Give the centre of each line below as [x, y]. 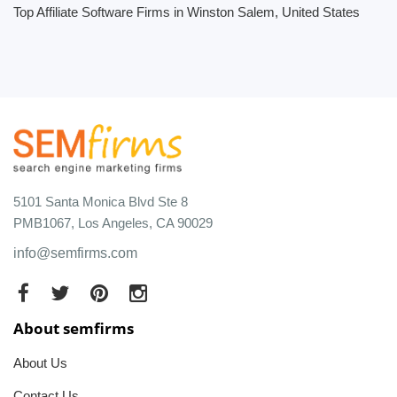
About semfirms [74, 328]
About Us [40, 362]
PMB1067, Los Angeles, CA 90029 [113, 222]
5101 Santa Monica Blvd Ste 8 [101, 201]
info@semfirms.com [75, 253]
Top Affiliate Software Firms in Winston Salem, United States [187, 12]
